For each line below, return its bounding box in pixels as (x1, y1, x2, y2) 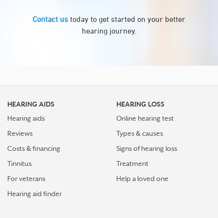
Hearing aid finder (7, 190, 62, 198)
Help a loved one (116, 175, 168, 182)
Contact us (33, 15, 68, 23)
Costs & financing (7, 145, 60, 152)
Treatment (116, 160, 148, 167)
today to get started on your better (68, 15, 185, 23)
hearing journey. (82, 26, 136, 35)
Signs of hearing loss (116, 145, 177, 152)
